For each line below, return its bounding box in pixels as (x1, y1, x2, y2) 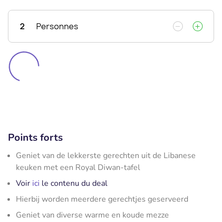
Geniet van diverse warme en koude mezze (16, 209, 169, 221)
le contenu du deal (40, 177, 108, 189)
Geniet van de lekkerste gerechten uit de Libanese (16, 150, 196, 161)
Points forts (8, 130, 63, 144)
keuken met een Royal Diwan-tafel (16, 162, 140, 173)
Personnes (36, 20, 78, 32)
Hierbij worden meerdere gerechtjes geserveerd (16, 193, 188, 205)
